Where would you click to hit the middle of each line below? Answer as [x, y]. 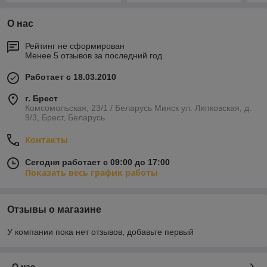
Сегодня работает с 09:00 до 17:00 [97, 162]
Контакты [46, 140]
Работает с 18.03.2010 [71, 77]
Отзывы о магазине [54, 210]
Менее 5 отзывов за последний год [94, 56]
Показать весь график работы [91, 173]
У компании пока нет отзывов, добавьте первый [100, 232]
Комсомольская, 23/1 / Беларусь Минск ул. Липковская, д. [138, 108]
